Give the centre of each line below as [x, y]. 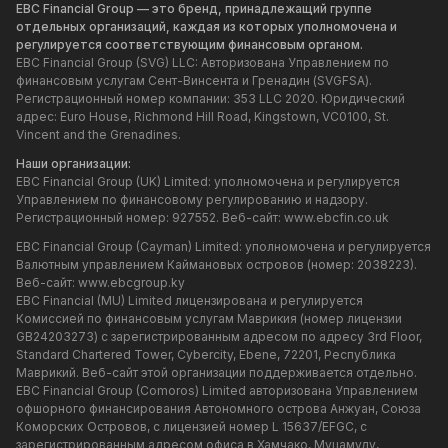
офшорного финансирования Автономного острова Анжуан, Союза [218, 408]
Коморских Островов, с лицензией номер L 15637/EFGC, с [191, 426]
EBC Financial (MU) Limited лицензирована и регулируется [189, 300]
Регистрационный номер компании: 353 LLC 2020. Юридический [210, 98]
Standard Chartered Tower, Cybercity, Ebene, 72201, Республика [206, 354]
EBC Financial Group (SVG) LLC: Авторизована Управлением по [202, 62]
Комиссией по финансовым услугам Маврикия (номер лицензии [209, 318]
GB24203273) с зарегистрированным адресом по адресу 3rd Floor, [219, 336]
